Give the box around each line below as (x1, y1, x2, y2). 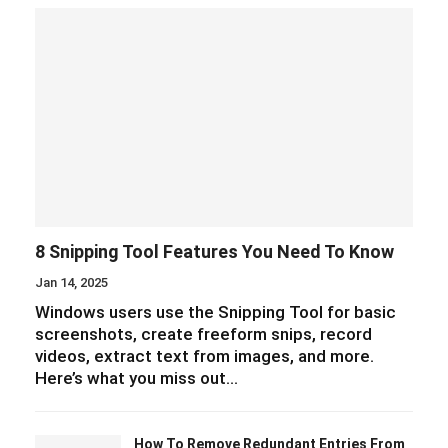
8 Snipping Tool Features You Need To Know (35, 241, 394, 263)
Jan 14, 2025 (35, 275, 108, 291)
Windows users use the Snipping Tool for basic (35, 302, 396, 323)
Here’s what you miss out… (35, 368, 238, 389)
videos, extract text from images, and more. (35, 346, 374, 367)
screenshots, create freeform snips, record (35, 324, 372, 345)
